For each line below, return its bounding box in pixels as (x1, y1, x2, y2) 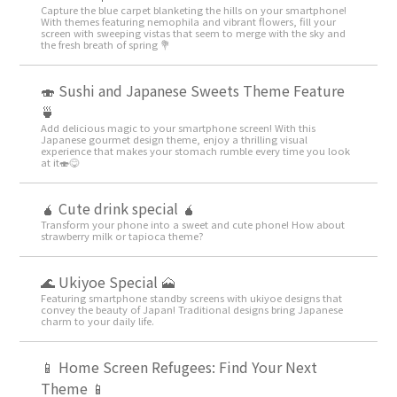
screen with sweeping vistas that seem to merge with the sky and (41, 26, 346, 41)
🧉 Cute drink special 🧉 (41, 198, 197, 220)
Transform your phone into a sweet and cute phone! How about (41, 217, 346, 232)
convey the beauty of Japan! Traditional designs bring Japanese (41, 302, 344, 317)
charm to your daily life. (41, 314, 155, 329)
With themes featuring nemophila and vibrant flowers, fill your (41, 14, 337, 29)
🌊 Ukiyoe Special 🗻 (41, 271, 176, 293)
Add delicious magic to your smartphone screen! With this (41, 121, 316, 136)
